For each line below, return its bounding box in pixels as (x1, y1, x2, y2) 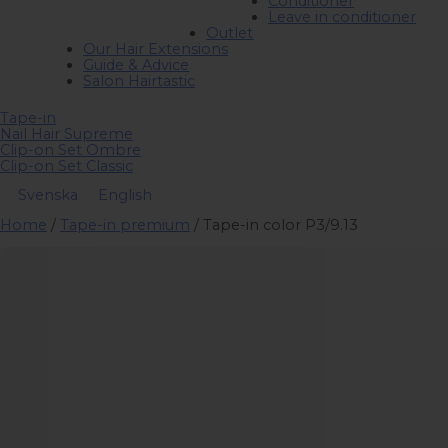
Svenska (18, 186, 78, 205)
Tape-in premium (60, 215, 190, 234)
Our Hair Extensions (83, 39, 229, 58)
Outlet (206, 23, 254, 42)
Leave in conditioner (267, 7, 416, 26)
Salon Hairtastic (83, 71, 196, 90)
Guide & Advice (83, 55, 190, 74)
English (98, 186, 152, 205)
